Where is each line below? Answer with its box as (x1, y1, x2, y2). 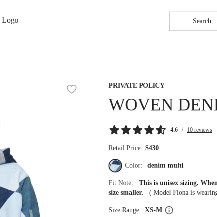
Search (192, 17, 211, 25)
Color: (125, 162, 144, 169)
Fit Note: (108, 179, 139, 186)
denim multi (147, 162, 184, 169)
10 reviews (187, 126, 212, 133)
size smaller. (108, 189, 149, 196)
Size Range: (108, 206, 145, 214)
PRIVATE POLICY (108, 82, 165, 89)
